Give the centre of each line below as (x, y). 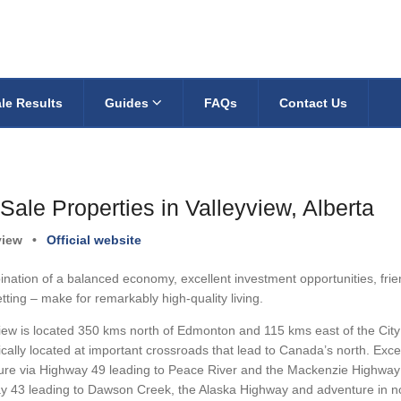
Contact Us (313, 102)
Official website (94, 240)
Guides (128, 102)
